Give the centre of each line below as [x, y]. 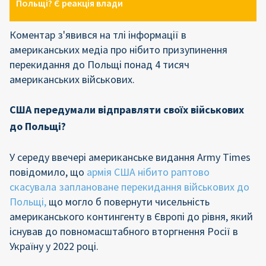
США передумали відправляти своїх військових [127, 110]
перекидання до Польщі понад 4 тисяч [99, 64]
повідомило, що [48, 172]
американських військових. [72, 79]
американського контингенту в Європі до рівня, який [131, 216]
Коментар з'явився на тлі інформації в [98, 35]
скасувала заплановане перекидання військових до [129, 187]
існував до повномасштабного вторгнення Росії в [124, 231]
